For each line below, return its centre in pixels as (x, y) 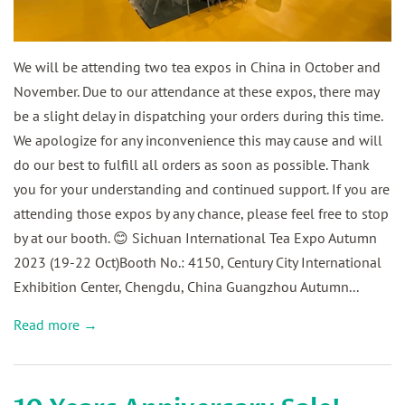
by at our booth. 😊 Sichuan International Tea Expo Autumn (195, 238)
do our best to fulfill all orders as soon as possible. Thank (192, 165)
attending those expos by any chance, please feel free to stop (201, 214)
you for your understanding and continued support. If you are (202, 189)
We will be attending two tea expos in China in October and (197, 67)
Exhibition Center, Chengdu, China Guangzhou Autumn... (186, 287)
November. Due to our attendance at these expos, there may (196, 92)
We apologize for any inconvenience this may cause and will (198, 141)
